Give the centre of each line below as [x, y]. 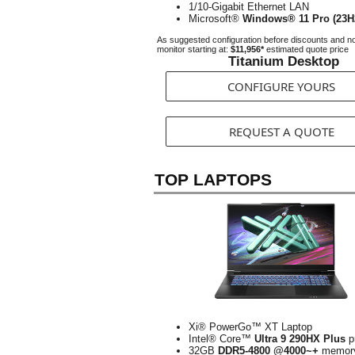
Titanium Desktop [284, 61]
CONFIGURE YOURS [281, 86]
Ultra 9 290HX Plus [300, 339]
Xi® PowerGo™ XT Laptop [250, 327]
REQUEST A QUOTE [281, 132]
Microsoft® [216, 19]
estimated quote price [306, 49]
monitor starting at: [194, 49]
